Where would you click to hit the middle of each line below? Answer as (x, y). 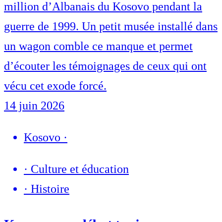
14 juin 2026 (34, 106)
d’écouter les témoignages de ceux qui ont (105, 66)
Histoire (50, 189)
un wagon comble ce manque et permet (98, 46)
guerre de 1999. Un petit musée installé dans (111, 27)
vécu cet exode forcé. (55, 86)
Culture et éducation (80, 169)
